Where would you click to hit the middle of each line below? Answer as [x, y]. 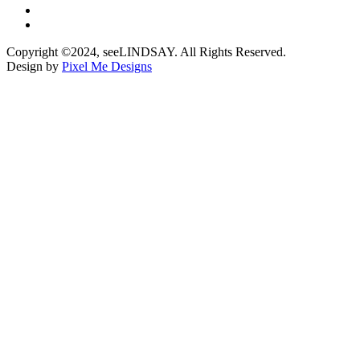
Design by [34, 66]
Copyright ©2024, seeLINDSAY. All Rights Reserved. [146, 51]
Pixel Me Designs [107, 66]
